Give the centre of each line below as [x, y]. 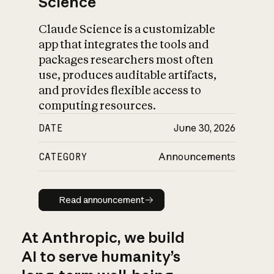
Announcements [197, 157]
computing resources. [98, 106]
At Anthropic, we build [103, 237]
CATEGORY [63, 157]
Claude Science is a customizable [127, 29]
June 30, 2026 [204, 128]
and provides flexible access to [120, 91]
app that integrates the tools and [124, 45]
